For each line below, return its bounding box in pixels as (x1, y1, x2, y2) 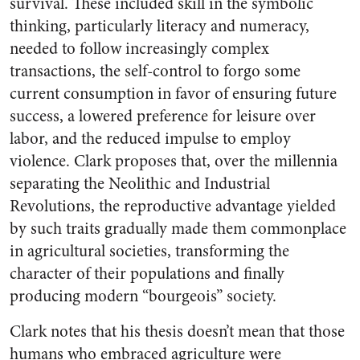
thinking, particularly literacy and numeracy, (10, 14, 309, 38)
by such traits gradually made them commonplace (10, 217, 346, 240)
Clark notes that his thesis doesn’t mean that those (10, 320, 345, 343)
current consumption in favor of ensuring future (10, 82, 337, 105)
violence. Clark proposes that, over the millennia (10, 149, 337, 173)
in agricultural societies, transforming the (10, 239, 289, 263)
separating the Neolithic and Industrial (10, 172, 270, 195)
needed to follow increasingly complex (10, 37, 269, 60)
